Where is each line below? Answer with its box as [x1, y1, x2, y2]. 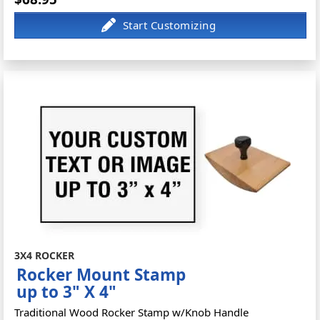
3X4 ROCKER [14, 248, 75, 262]
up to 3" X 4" [16, 280, 117, 303]
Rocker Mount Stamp [16, 263, 186, 286]
